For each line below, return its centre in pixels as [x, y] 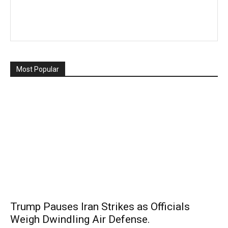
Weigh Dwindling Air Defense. [80, 220]
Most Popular [38, 69]
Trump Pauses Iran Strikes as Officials [100, 207]
